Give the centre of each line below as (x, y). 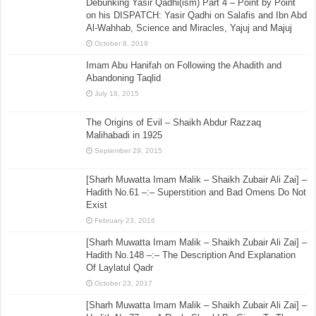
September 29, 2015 (129, 151)
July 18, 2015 (117, 93)
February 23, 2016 (125, 221)
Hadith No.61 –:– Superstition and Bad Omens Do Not (196, 193)
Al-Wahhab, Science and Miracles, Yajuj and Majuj (189, 28)
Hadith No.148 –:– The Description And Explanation (191, 255)
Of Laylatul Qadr (120, 268)
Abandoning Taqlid (124, 78)
